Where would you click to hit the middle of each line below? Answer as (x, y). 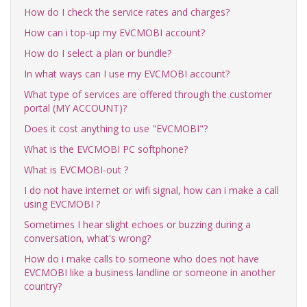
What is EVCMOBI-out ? (76, 170)
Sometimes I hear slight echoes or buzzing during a (137, 224)
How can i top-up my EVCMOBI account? (114, 33)
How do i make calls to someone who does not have (142, 259)
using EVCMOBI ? (62, 204)
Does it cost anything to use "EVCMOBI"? (116, 128)
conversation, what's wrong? (87, 238)
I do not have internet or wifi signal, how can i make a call (151, 190)
